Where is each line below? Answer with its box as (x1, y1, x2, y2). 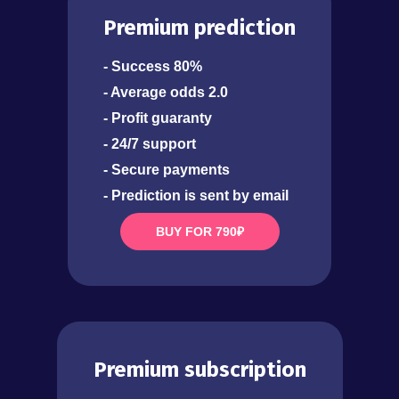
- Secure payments (103, 162, 230, 178)
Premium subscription (93, 357, 306, 383)
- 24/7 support (103, 136, 196, 152)
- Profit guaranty (103, 110, 212, 126)
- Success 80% (103, 59, 202, 75)
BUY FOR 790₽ (155, 224, 244, 240)
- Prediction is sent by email (103, 188, 289, 204)
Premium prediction (103, 15, 296, 41)
